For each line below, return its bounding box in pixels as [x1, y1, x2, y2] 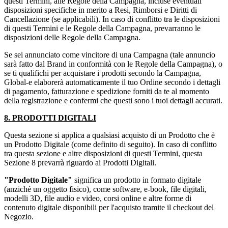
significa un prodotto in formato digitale [72, 176, 201, 185]
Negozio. [4, 212, 36, 221]
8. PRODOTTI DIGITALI [4, 113, 96, 123]
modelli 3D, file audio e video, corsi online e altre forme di [4, 194, 191, 203]
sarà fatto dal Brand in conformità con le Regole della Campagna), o [4, 60, 222, 69]
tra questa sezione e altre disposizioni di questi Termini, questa [4, 149, 203, 158]
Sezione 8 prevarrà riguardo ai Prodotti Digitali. [4, 158, 156, 167]
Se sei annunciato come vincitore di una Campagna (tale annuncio [4, 50, 215, 60]
